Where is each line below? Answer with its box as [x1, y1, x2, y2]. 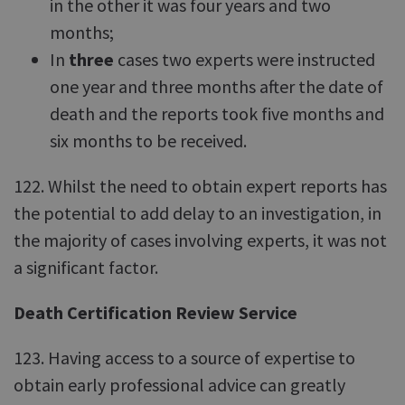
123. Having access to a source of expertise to [14, 346, 355, 369]
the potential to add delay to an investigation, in [14, 202, 381, 224]
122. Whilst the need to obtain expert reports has [14, 174, 387, 197]
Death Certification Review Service [14, 301, 297, 324]
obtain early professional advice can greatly [14, 373, 345, 396]
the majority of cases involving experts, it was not [14, 229, 387, 251]
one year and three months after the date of [50, 75, 383, 98]
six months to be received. [50, 129, 247, 152]
